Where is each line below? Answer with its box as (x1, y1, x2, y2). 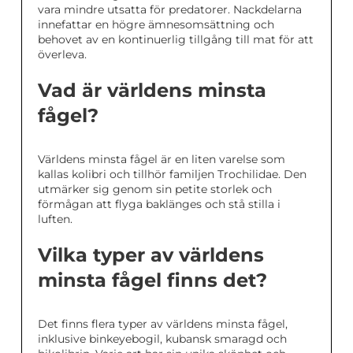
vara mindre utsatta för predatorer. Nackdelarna (38, 2, 302, 17)
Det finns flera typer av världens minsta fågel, (38, 316, 288, 331)
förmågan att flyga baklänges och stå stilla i (38, 196, 281, 211)
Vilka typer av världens (38, 243, 264, 266)
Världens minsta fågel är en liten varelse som (38, 151, 285, 166)
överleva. (38, 46, 87, 61)
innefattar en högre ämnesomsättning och (38, 17, 274, 32)
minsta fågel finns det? (38, 268, 267, 292)
